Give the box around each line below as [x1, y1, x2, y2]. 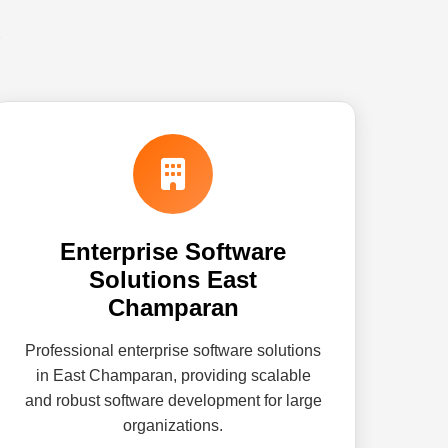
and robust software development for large [24, 392, 322, 409]
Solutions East [89, 266, 258, 293]
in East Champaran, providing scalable [35, 367, 311, 384]
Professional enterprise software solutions [25, 342, 322, 359]
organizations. [123, 417, 224, 434]
